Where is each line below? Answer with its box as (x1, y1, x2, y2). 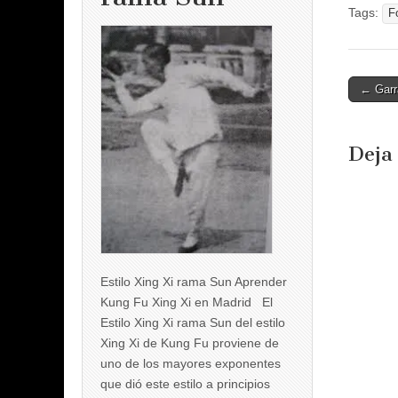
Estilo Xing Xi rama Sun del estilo (100, 314, 285, 330)
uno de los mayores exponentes (100, 355, 281, 370)
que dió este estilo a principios (100, 376, 270, 391)
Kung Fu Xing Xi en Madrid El (100, 294, 273, 309)
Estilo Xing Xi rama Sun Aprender (100, 274, 287, 289)
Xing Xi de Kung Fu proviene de (100, 335, 279, 350)
